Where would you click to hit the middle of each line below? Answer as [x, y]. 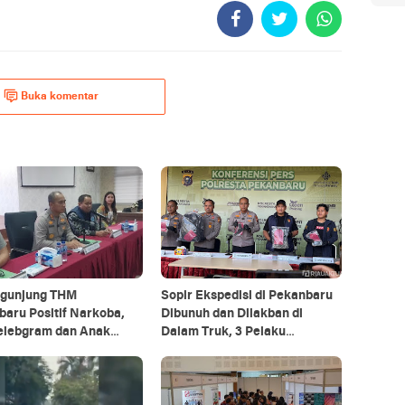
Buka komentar [60, 96]
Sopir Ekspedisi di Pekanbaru [246, 296]
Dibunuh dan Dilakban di [231, 314]
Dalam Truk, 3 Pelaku [223, 332]
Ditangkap [191, 350]
